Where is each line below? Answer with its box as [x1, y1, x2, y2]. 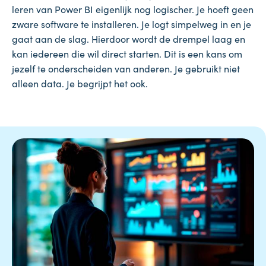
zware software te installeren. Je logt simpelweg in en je [12, 17, 251, 30]
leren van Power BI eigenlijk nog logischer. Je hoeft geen [12, 2, 254, 15]
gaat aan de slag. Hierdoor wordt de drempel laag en [12, 31, 245, 45]
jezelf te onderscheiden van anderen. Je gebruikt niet [12, 61, 240, 75]
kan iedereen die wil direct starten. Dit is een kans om [12, 46, 242, 60]
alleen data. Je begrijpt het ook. [12, 76, 148, 90]
